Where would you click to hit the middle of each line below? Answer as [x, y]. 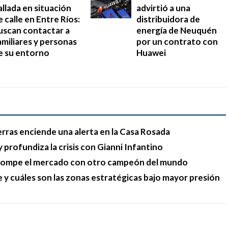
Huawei [151, 52]
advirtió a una [163, 8]
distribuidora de [168, 19]
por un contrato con [177, 41]
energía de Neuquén [177, 30]
